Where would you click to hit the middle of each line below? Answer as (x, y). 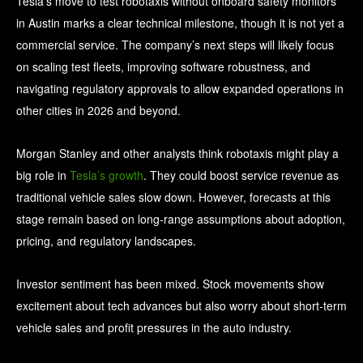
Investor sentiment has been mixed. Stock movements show (170, 284)
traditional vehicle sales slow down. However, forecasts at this (173, 197)
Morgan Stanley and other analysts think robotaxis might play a (177, 154)
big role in (43, 175)
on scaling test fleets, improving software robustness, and (163, 67)
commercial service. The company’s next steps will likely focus (175, 45)
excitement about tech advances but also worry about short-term (181, 306)
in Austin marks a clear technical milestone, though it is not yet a (180, 23)
